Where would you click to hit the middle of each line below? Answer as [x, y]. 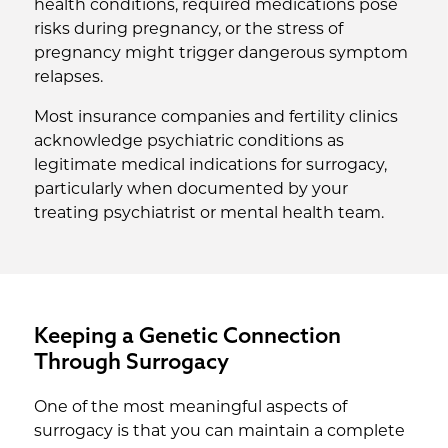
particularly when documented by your [190, 190]
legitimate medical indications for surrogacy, [210, 166]
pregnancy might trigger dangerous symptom [220, 54]
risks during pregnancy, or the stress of [188, 30]
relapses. [68, 78]
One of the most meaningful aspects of [190, 408]
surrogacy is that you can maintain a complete [219, 432]
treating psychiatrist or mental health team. [208, 214]
